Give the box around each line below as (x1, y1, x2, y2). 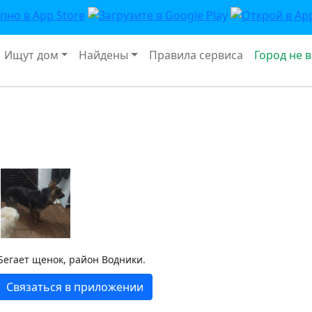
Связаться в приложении (6, 279, 143, 295)
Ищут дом (3, 47, 58, 63)
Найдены (79, 47, 129, 63)
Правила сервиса (149, 47, 244, 63)
